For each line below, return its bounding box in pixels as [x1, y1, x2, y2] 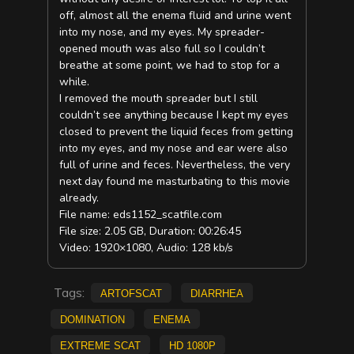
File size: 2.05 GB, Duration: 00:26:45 [59, 224, 242, 239]
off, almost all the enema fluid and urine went [59, 8, 292, 24]
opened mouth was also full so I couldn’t [59, 41, 265, 57]
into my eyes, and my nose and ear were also [59, 141, 288, 156]
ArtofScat [100, 284, 162, 300]
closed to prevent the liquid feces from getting [59, 124, 294, 140]
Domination [59, 310, 125, 326]
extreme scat [59, 336, 141, 352]
